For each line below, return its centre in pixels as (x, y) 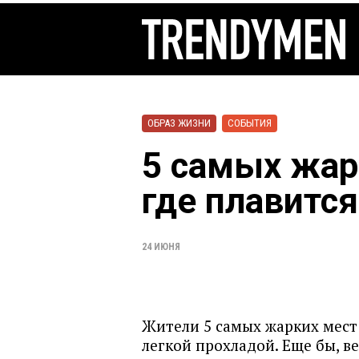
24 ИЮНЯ (161, 247)
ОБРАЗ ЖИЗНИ (179, 123)
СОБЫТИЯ (250, 123)
